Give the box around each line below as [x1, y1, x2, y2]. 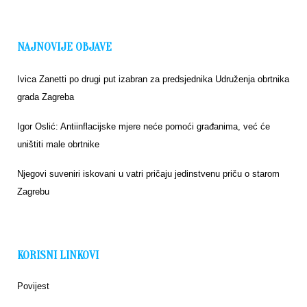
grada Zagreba [17, 92, 74, 103]
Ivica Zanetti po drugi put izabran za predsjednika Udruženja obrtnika [17, 74, 289, 85]
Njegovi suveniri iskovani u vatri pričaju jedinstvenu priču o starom [17, 169, 280, 180]
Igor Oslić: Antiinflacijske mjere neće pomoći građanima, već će [17, 121, 270, 132]
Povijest [17, 281, 49, 292]
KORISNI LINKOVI [17, 249, 99, 262]
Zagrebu [17, 186, 49, 197]
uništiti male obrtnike [17, 139, 99, 150]
